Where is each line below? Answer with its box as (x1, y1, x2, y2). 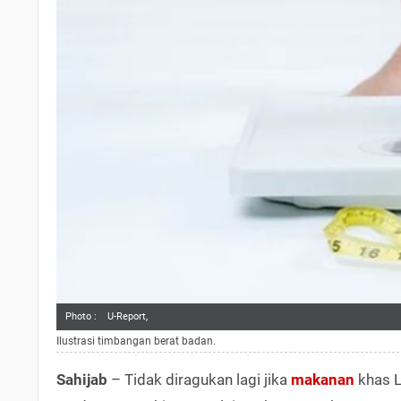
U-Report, (107, 310, 148, 322)
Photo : (65, 310, 97, 322)
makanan (291, 370, 354, 388)
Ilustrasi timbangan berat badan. (56, 334, 216, 347)
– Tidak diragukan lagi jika (107, 370, 291, 388)
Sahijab (56, 370, 107, 388)
